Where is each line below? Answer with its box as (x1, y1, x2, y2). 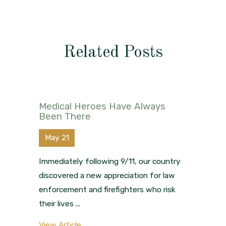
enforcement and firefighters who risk (38, 185, 176, 195)
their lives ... (38, 199, 80, 209)
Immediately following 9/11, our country (38, 156, 181, 166)
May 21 (44, 133, 69, 143)
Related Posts (63, 44, 163, 61)
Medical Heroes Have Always (38, 100, 165, 112)
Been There (38, 110, 91, 122)
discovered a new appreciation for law (38, 171, 175, 181)
